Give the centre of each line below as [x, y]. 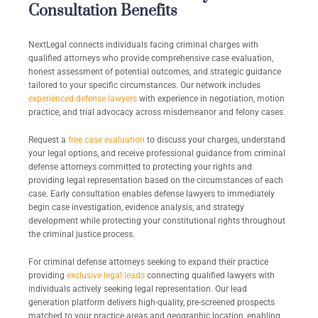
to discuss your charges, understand [215, 140]
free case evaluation [106, 140]
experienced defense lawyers [83, 99]
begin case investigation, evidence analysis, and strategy [136, 208]
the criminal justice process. [82, 235]
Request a [47, 140]
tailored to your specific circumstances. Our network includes [144, 86]
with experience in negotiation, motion [211, 99]
